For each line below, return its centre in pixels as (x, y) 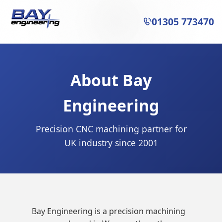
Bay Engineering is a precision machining (109, 211)
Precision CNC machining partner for (111, 129)
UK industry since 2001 (111, 143)
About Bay (111, 80)
